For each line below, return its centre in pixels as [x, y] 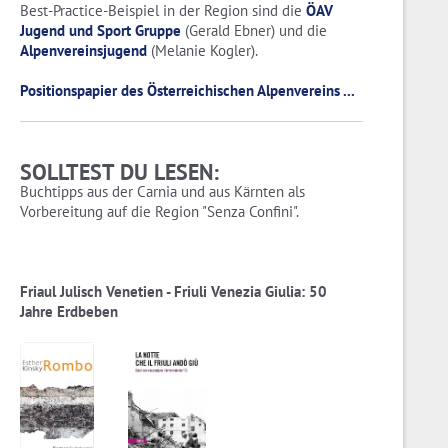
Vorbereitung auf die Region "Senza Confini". [159, 212]
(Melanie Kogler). [202, 51]
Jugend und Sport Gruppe [100, 31]
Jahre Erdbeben [69, 312]
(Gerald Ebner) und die [254, 31]
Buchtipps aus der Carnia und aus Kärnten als [162, 192]
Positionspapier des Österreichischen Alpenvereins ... [187, 91]
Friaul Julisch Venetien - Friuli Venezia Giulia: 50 [173, 292]
